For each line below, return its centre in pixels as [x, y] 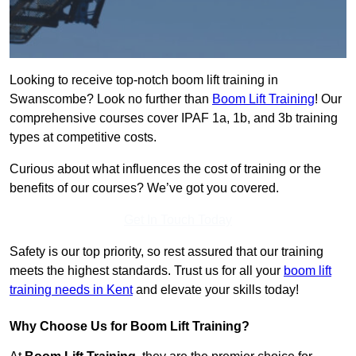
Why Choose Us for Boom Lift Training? [130, 327]
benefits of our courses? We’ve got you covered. [144, 188]
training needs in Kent [71, 290]
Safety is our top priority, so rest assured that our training [166, 252]
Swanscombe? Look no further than [111, 99]
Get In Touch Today [178, 220]
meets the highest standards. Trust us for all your [147, 271]
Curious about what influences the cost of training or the [165, 169]
